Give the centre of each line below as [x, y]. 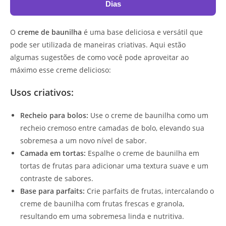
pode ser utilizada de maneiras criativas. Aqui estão [98, 45]
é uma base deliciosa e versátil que [142, 32]
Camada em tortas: [53, 153]
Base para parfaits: [52, 191]
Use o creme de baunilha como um [148, 116]
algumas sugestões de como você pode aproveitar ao [99, 58]
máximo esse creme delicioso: [61, 70]
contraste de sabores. [57, 179]
